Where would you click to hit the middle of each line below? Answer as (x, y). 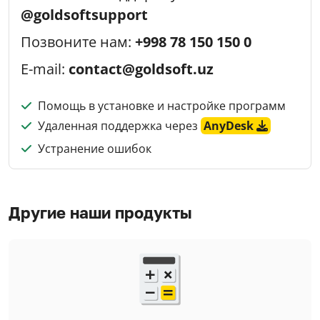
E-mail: (45, 69)
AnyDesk (230, 125)
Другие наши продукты (100, 212)
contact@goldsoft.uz (141, 69)
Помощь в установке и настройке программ (162, 105)
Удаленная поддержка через (119, 125)
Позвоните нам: (78, 41)
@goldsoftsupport (84, 14)
